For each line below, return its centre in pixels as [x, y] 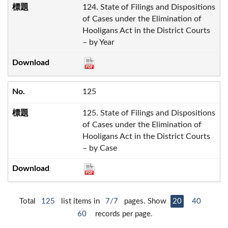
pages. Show [146, 202]
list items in [80, 202]
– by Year [98, 42]
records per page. [122, 214]
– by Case [99, 148]
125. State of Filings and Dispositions [149, 113]
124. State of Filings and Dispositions [149, 7]
